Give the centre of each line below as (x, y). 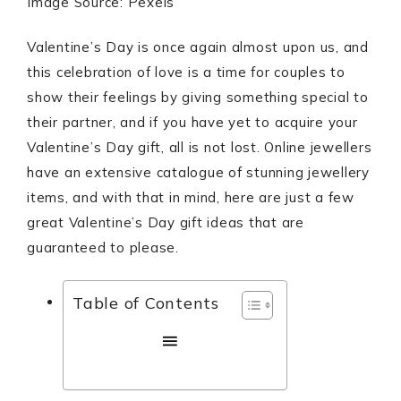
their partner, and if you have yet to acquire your (192, 122)
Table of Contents (146, 303)
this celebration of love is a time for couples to (186, 72)
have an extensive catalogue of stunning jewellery (198, 172)
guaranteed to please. (103, 247)
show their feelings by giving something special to (198, 97)
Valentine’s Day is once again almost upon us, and (198, 47)
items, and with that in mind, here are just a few (191, 197)
